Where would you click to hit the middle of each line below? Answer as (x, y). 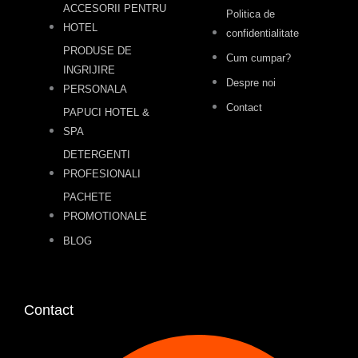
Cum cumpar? (259, 58)
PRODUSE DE (98, 50)
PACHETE (88, 197)
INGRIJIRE (89, 70)
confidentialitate (263, 33)
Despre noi (251, 82)
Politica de (251, 14)
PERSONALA (95, 89)
